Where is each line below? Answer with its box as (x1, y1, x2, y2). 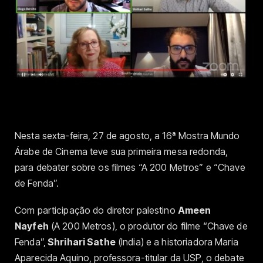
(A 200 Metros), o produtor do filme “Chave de (48, 220, 248, 232)
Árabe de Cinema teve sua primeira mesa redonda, (15, 145, 228, 157)
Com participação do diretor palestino (15, 204, 178, 217)
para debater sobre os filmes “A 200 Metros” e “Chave (15, 161, 245, 173)
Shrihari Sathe (45, 236, 116, 248)
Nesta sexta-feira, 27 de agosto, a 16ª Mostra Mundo (15, 129, 240, 141)
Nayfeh (15, 220, 49, 232)
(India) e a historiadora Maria (115, 236, 238, 248)
